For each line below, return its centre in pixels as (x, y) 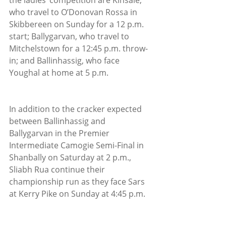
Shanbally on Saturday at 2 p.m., (71, 157)
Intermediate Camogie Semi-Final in (77, 145)
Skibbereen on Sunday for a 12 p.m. (77, 24)
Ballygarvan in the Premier (60, 133)
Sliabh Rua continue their (58, 169)
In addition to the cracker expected (76, 109)
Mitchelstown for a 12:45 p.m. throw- (78, 48)
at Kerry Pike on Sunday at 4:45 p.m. (77, 194)
